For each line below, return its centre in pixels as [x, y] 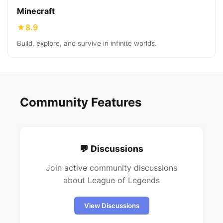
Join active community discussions [111, 168]
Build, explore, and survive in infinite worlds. [87, 43]
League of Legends [124, 180]
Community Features [81, 102]
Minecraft [36, 11]
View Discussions [111, 206]
